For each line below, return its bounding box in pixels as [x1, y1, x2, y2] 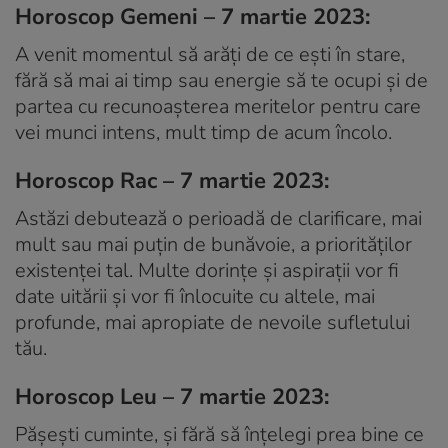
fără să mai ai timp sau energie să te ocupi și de [15, 66, 428, 94]
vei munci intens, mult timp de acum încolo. [15, 118, 392, 146]
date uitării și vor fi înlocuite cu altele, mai [15, 282, 375, 310]
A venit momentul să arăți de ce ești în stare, [15, 40, 405, 68]
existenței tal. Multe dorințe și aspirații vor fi [15, 256, 399, 284]
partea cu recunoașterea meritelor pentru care [15, 92, 421, 120]
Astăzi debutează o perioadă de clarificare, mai [15, 204, 422, 232]
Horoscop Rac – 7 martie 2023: [15, 165, 329, 196]
